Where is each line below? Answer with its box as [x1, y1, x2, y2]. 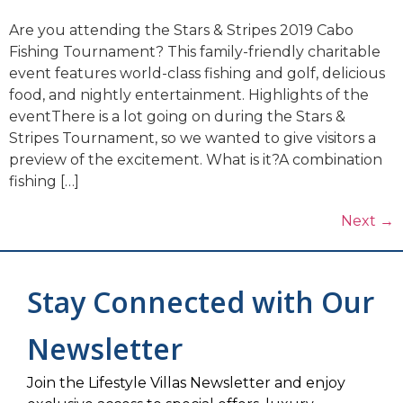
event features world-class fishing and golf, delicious [9, 64, 385, 82]
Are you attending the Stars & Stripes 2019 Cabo [9, 21, 354, 39]
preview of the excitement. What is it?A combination [9, 150, 382, 168]
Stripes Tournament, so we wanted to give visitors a [9, 129, 376, 147]
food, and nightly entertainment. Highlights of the [9, 85, 369, 103]
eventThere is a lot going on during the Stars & [9, 107, 345, 125]
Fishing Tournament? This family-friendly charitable [9, 42, 381, 60]
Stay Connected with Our [27, 282, 374, 321]
